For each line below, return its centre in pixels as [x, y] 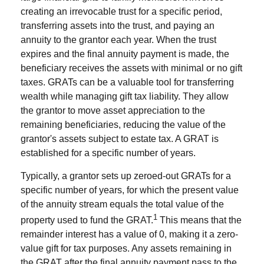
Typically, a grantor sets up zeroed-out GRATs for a [126, 176]
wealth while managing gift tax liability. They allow [125, 96]
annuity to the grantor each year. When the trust [118, 40]
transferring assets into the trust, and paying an [118, 26]
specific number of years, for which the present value [130, 190]
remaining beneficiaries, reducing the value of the [123, 125]
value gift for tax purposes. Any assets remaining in [126, 249]
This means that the [199, 220]
